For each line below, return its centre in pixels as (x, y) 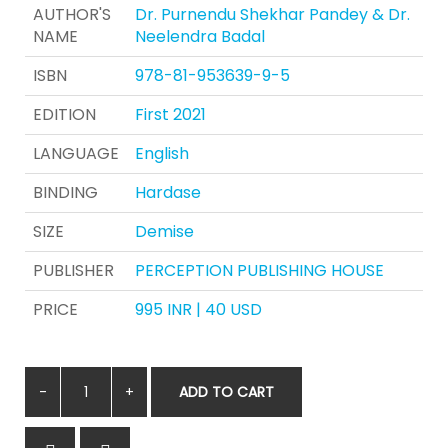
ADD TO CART (226, 392)
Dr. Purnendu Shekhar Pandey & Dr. (272, 15)
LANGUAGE (76, 154)
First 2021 (170, 115)
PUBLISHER (73, 271)
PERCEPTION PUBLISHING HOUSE (259, 271)
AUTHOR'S (72, 15)
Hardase (168, 193)
